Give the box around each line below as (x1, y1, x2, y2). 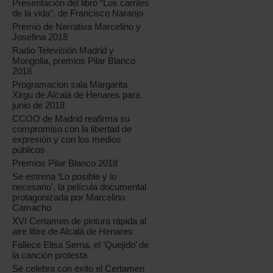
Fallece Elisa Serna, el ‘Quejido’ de (12, 239, 149, 250)
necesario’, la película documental (12, 182, 147, 192)
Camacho (12, 202, 52, 213)
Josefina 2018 (12, 32, 68, 42)
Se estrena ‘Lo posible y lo (12, 171, 117, 182)
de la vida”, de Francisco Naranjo (12, 8, 144, 18)
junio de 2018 (12, 100, 65, 110)
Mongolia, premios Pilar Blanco (12, 55, 136, 66)
